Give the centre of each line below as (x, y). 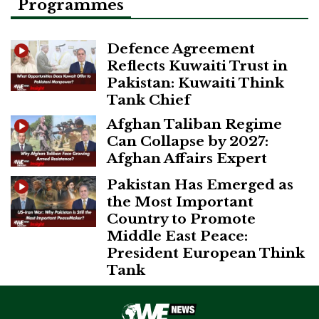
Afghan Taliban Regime (194, 124)
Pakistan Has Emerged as (200, 184)
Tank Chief (148, 99)
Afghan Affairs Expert (187, 158)
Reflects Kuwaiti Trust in (197, 65)
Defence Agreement (181, 48)
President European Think (206, 252)
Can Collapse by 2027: (188, 141)
